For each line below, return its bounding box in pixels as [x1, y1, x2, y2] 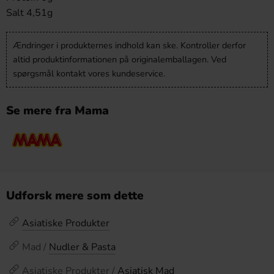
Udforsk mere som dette [6, 188, 144, 204]
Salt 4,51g [6, 6, 53, 20]
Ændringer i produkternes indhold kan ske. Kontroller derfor [13, 39, 246, 51]
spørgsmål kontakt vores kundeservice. [13, 67, 165, 80]
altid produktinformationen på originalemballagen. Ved [13, 53, 226, 65]
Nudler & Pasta [49, 240, 116, 254]
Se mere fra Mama [6, 103, 109, 119]
